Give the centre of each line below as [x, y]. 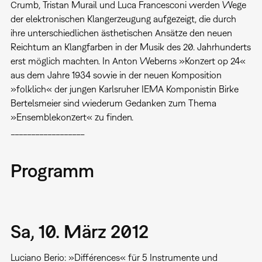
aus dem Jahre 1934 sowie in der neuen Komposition [116, 75]
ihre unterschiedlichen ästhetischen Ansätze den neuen [121, 33]
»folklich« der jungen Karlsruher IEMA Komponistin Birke [124, 89]
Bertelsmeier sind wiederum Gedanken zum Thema [113, 103]
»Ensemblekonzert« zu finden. [72, 117]
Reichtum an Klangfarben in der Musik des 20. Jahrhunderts [130, 47]
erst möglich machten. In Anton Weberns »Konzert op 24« [128, 61]
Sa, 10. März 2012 [79, 232]
